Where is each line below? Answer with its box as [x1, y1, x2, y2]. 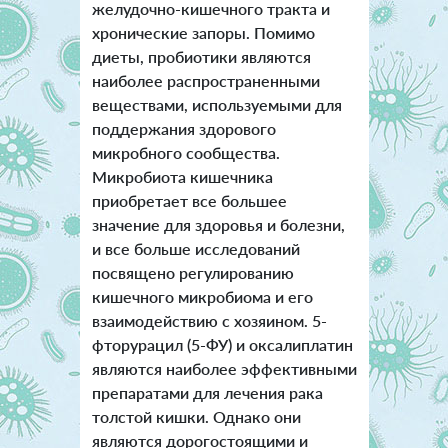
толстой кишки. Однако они [91, 406, 301, 426]
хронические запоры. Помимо [91, 22, 315, 42]
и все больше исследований [91, 238, 300, 258]
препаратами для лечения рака [91, 382, 323, 402]
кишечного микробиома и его [91, 286, 313, 306]
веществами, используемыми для [91, 94, 342, 114]
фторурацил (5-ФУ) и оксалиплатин [91, 334, 353, 354]
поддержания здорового [91, 118, 276, 138]
